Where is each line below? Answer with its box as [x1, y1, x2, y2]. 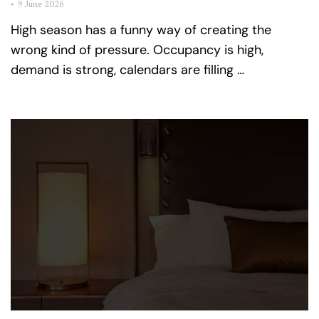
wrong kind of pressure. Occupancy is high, [11, 41, 263, 59]
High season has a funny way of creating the [11, 21, 271, 39]
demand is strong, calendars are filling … [11, 61, 244, 79]
